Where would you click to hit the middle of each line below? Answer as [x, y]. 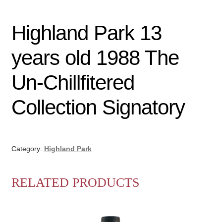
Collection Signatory [98, 107]
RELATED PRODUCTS [75, 182]
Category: [28, 149]
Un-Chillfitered [73, 82]
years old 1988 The [95, 57]
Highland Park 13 [86, 33]
